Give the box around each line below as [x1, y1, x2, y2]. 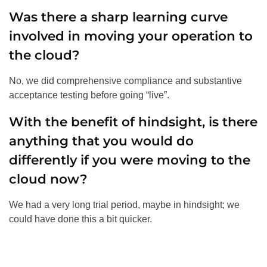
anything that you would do [9, 133, 194, 149]
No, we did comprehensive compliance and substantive [9, 76, 242, 86]
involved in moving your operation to [9, 28, 253, 44]
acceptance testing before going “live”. [9, 90, 169, 101]
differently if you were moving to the [9, 152, 250, 168]
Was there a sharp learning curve [9, 9, 228, 25]
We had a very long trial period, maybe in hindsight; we [9, 200, 240, 210]
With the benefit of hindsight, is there [9, 114, 257, 130]
